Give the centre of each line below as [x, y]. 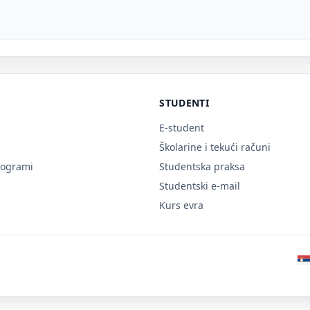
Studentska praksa [202, 166]
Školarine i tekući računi [215, 147]
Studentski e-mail [200, 186]
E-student [182, 128]
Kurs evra [182, 205]
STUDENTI [184, 103]
